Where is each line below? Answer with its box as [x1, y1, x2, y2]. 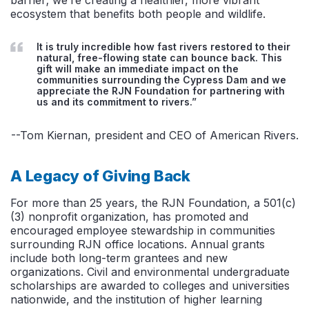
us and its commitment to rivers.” [37, 95, 199, 108]
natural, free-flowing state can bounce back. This [37, 51, 282, 63]
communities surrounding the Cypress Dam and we [37, 73, 286, 86]
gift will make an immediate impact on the [37, 62, 239, 74]
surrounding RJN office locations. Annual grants [10, 237, 265, 251]
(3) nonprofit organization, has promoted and [10, 209, 248, 223]
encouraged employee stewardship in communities [10, 223, 275, 237]
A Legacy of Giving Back [10, 166, 190, 185]
